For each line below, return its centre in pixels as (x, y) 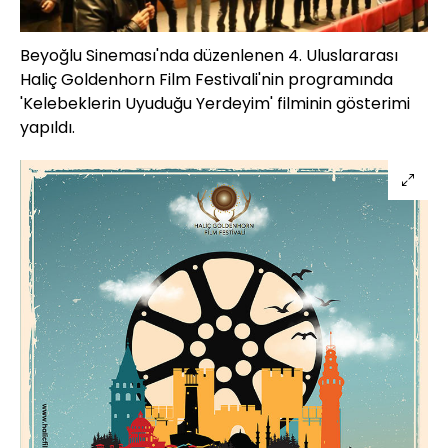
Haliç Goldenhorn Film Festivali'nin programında (206, 79)
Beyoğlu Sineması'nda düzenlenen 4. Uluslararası (209, 55)
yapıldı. (47, 127)
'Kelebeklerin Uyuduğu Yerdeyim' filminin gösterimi (215, 103)
